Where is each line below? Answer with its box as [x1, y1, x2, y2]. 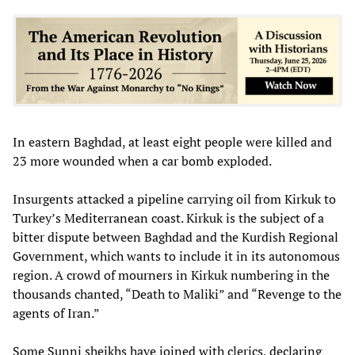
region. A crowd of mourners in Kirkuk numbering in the [13, 265, 330, 284]
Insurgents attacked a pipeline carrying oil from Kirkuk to [13, 189, 336, 208]
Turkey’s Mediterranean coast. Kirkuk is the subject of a [13, 208, 324, 227]
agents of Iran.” [13, 303, 100, 322]
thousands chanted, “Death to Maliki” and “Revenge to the [13, 284, 342, 303]
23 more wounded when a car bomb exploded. [13, 151, 272, 170]
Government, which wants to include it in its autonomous [13, 246, 340, 265]
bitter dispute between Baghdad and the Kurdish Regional [13, 227, 338, 246]
